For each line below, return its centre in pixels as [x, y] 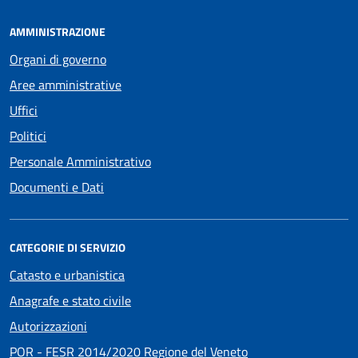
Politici [28, 135]
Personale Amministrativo [80, 161]
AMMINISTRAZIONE [58, 31]
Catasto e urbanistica [67, 274]
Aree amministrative [66, 84]
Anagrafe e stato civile [70, 300]
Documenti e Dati [57, 187]
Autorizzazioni [48, 326]
